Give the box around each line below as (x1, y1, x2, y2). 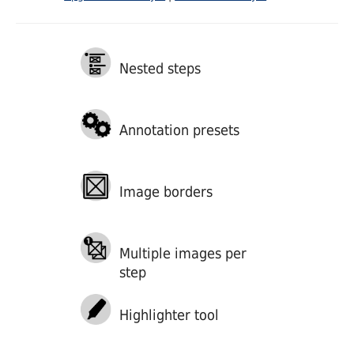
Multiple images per (119, 244, 247, 262)
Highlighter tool (119, 306, 219, 323)
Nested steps (119, 59, 201, 77)
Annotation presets (119, 121, 239, 138)
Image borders (119, 183, 213, 200)
